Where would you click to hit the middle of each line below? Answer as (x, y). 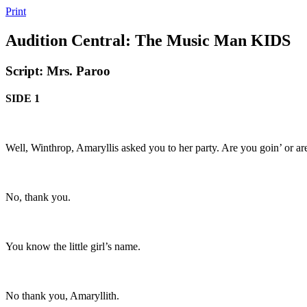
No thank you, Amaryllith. (62, 295)
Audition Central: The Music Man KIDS (148, 40)
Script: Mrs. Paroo (58, 71)
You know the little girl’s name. (73, 246)
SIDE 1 (23, 98)
